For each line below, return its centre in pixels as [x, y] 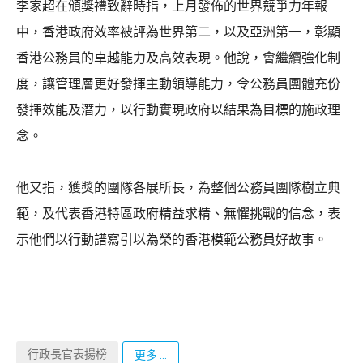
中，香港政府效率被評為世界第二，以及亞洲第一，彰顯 [178, 32]
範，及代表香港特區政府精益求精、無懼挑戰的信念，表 [178, 213]
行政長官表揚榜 [67, 354]
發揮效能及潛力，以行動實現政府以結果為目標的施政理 [178, 109]
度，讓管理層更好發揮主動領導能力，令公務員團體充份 [178, 83]
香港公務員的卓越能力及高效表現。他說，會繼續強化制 [178, 58]
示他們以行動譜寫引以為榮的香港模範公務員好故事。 [172, 239]
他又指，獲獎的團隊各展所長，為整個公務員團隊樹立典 [178, 187]
